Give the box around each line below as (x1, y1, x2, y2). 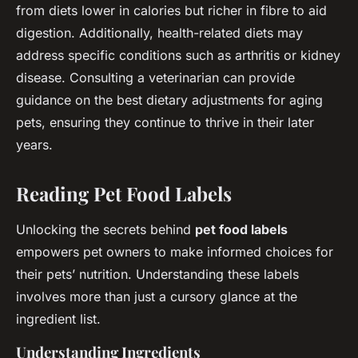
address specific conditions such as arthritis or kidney (16, 46, 340, 63)
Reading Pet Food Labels (16, 180, 232, 206)
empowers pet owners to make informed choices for (16, 243, 333, 260)
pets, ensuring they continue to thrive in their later (16, 113, 314, 130)
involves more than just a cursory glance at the (16, 288, 297, 304)
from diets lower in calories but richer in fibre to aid (16, 2, 327, 18)
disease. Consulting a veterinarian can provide (16, 69, 295, 86)
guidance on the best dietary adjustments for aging (16, 91, 323, 108)
